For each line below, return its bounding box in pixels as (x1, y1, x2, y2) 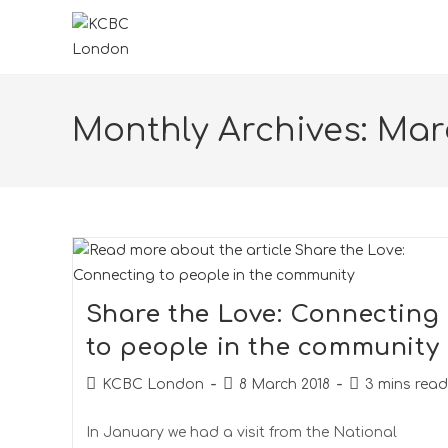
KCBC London (101, 377, 204, 392)
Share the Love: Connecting (85, 301, 440, 328)
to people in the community (85, 334, 440, 361)
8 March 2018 (238, 377, 330, 392)
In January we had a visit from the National (85, 425, 397, 440)
